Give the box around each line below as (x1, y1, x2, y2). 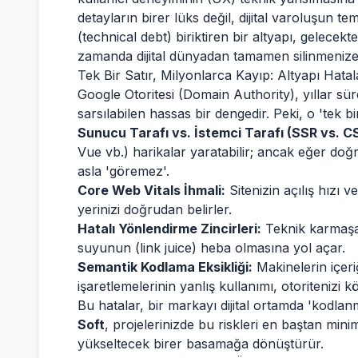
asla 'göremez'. (78, 163, 169, 179)
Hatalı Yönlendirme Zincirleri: (78, 221, 261, 237)
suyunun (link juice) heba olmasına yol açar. (78, 240, 345, 256)
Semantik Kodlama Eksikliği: (78, 259, 253, 275)
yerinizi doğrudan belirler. (78, 201, 232, 217)
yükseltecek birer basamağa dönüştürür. (78, 336, 324, 352)
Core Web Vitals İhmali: (78, 182, 225, 198)
